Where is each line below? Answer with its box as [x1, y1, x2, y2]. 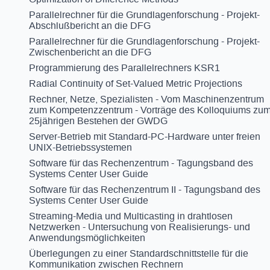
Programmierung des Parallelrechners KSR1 [29, 63, 220, 73]
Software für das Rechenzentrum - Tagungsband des [29, 158, 253, 168]
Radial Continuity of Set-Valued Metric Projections [29, 78, 242, 89]
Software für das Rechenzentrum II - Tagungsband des [29, 184, 260, 195]
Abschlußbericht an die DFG [29, 20, 151, 31]
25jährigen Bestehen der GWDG [29, 116, 168, 126]
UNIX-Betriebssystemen [29, 142, 132, 152]
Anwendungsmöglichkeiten [29, 233, 145, 243]
